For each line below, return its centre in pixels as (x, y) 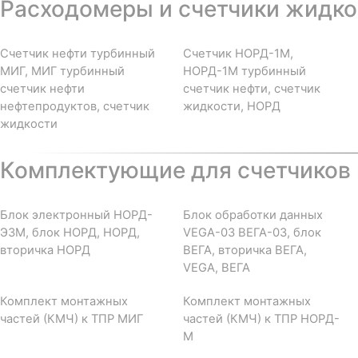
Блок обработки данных (253, 215)
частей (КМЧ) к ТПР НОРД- (261, 318)
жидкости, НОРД (232, 106)
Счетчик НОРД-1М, (238, 53)
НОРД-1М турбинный (245, 71)
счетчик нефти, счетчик (252, 88)
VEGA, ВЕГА (217, 267)
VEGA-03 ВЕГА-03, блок (252, 232)
